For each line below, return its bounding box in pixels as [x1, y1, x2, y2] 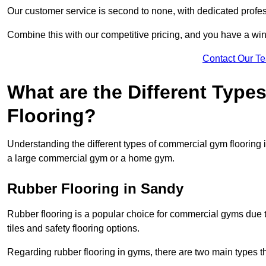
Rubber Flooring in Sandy [7, 180, 183, 197]
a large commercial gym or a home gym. [7, 153, 175, 164]
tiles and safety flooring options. [7, 223, 140, 234]
